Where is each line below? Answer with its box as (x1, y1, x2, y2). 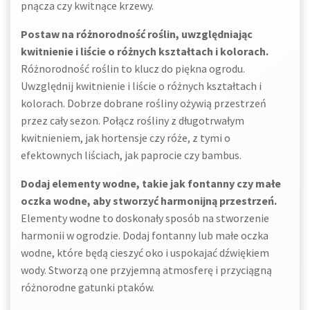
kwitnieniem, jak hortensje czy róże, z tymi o (21, 131, 230, 145)
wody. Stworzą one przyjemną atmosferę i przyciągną (21, 263, 272, 277)
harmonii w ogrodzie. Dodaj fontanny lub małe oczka (21, 228, 268, 242)
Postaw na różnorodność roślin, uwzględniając (21, 27, 253, 41)
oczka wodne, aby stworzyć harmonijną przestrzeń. (21, 194, 277, 208)
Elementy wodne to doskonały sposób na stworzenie (21, 211, 269, 225)
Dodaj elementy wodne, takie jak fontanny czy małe (21, 176, 281, 190)
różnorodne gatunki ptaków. (21, 280, 154, 294)
